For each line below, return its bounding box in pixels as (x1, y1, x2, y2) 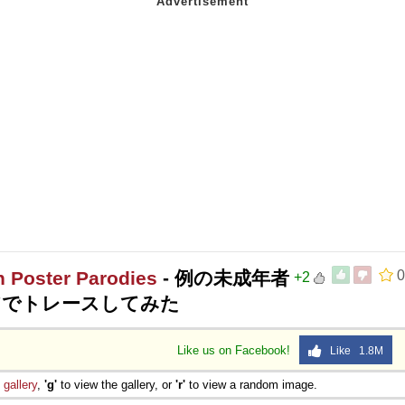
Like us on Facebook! (177, 343, 294, 357)
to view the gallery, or (57, 377, 175, 391)
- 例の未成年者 (157, 267, 289, 288)
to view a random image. (185, 377, 317, 391)
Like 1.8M (322, 344, 383, 357)
